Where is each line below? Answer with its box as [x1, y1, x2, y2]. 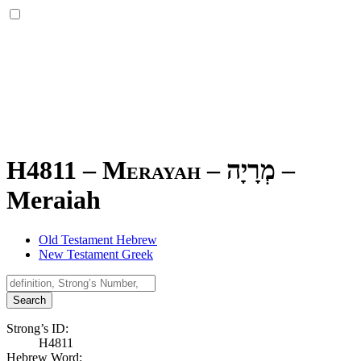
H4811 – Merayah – [6, 156, 226, 185]
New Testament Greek [39, 247, 153, 261]
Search [13, 293, 46, 306]
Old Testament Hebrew [39, 232, 157, 247]
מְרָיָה [226, 156, 276, 185]
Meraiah [6, 185, 101, 215]
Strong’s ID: [6, 321, 68, 335]
